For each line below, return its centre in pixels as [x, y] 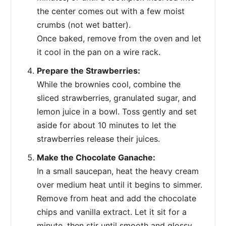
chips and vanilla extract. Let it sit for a [112, 212]
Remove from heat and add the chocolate [117, 198]
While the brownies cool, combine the [109, 84]
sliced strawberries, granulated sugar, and [117, 98]
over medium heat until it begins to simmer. [120, 184]
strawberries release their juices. [98, 138]
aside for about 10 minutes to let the [106, 125]
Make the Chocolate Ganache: [96, 157]
